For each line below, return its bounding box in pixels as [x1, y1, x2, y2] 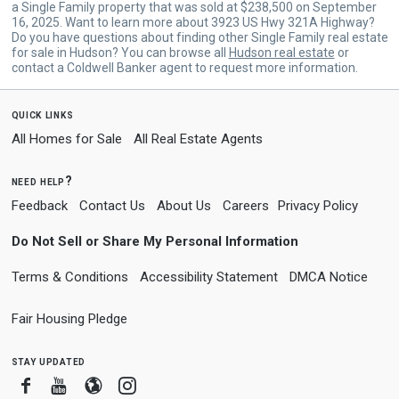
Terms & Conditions [11, 268, 128, 285]
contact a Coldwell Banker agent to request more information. [11, 60, 358, 75]
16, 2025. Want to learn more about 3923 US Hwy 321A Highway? [11, 14, 375, 29]
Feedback [11, 197, 68, 214]
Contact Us [78, 197, 145, 214]
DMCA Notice [289, 268, 368, 285]
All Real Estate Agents [133, 130, 263, 147]
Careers [222, 197, 269, 214]
